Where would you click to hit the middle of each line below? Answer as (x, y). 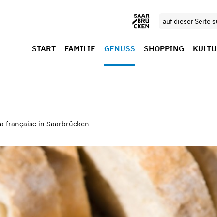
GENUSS (120, 48)
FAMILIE (80, 48)
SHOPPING (164, 48)
